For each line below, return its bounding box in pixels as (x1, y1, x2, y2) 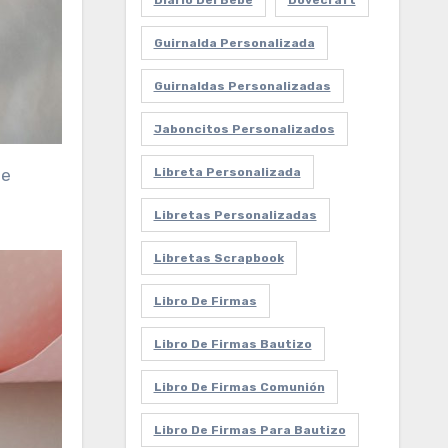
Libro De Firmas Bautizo (153, 337, 312, 351)
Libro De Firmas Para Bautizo (153, 423, 346, 437)
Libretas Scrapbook (153, 251, 284, 265)
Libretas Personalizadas (153, 208, 317, 222)
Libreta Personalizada (153, 165, 301, 179)
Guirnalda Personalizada (153, 36, 315, 50)
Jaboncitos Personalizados (153, 122, 335, 136)
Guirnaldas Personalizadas (153, 79, 331, 93)
